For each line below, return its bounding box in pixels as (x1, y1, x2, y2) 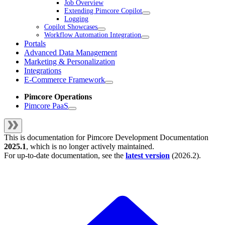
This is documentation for (4, 133, 87, 142)
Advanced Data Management (24, 48, 117, 57)
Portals (24, 39, 46, 48)
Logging (64, 15, 88, 23)
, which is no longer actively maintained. (26, 142, 154, 151)
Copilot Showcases (44, 23, 97, 31)
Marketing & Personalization (24, 57, 115, 66)
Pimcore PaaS (24, 101, 68, 110)
